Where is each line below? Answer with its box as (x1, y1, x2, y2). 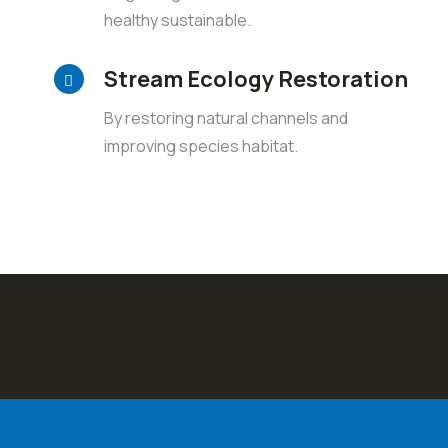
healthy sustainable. (103, 9, 251, 31)
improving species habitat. (103, 135, 298, 157)
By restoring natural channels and (103, 107, 348, 129)
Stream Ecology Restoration (103, 64, 408, 94)
